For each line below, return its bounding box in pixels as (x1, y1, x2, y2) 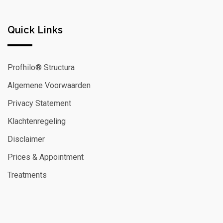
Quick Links (7, 24, 63, 36)
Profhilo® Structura (7, 63, 75, 72)
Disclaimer (7, 134, 45, 144)
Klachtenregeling (7, 116, 66, 126)
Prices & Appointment (7, 152, 84, 162)
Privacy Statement (7, 99, 71, 108)
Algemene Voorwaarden (7, 81, 91, 90)
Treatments (7, 170, 47, 180)
